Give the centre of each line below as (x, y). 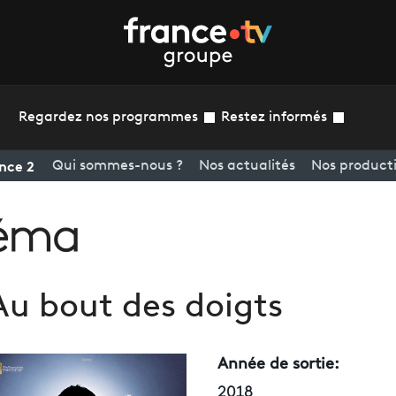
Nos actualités (247, 166)
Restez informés (274, 118)
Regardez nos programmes (108, 118)
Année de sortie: (278, 364)
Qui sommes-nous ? (118, 166)
